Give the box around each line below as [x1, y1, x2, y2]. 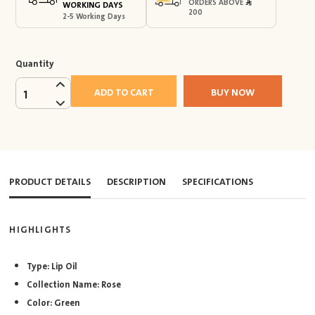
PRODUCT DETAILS [9, 173, 91, 190]
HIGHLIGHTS [9, 222, 72, 238]
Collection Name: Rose [27, 277, 122, 293]
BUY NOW [210, 84, 255, 101]
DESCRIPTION [107, 173, 167, 190]
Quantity [15, 56, 55, 72]
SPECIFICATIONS [182, 173, 254, 190]
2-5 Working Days [63, 10, 126, 24]
